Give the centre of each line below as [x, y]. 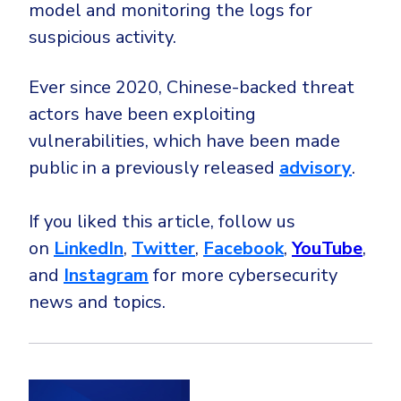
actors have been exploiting [142, 114]
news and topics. [97, 302]
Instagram [106, 275]
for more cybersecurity [243, 275]
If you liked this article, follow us [162, 221]
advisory [316, 167]
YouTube [327, 248]
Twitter [163, 248]
